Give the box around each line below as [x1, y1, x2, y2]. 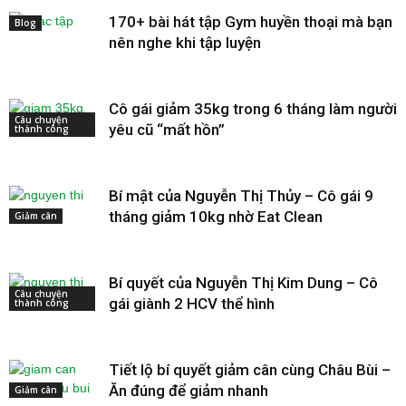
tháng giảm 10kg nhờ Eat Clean [109, 207, 323, 226]
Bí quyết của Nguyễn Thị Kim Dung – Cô [109, 273, 378, 292]
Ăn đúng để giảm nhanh [109, 381, 268, 400]
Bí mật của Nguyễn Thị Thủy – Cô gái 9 [109, 186, 373, 205]
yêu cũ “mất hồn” [109, 120, 225, 139]
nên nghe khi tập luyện [109, 33, 261, 52]
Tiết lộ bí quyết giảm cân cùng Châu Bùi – [109, 360, 391, 379]
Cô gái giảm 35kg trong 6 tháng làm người [109, 99, 397, 118]
